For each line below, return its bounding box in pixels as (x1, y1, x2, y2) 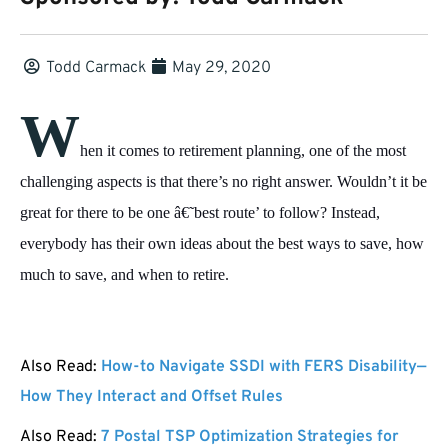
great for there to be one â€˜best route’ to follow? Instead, (20, 204, 380, 222)
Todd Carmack (46, 58, 146, 79)
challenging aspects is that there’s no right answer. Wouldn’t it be (20, 173, 427, 191)
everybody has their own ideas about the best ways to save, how (20, 235, 424, 253)
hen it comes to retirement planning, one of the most (80, 142, 406, 160)
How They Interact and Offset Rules (20, 387, 283, 408)
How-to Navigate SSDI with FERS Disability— (101, 357, 426, 378)
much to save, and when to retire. (20, 266, 233, 284)
